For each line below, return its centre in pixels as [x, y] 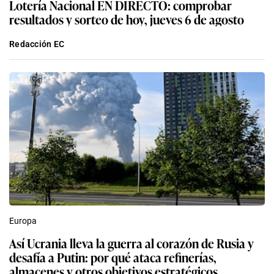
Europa [23, 220]
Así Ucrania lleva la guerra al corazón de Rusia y [131, 243]
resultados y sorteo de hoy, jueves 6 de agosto [127, 19]
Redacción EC [37, 44]
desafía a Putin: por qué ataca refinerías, [113, 257]
